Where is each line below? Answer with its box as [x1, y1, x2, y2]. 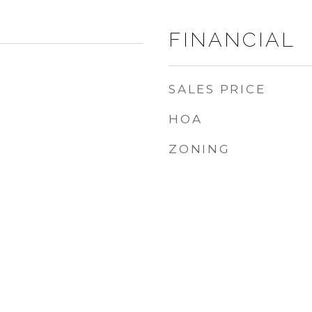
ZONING [169, 142, 231, 156]
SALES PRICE [169, 82, 266, 96]
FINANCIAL [169, 28, 295, 52]
